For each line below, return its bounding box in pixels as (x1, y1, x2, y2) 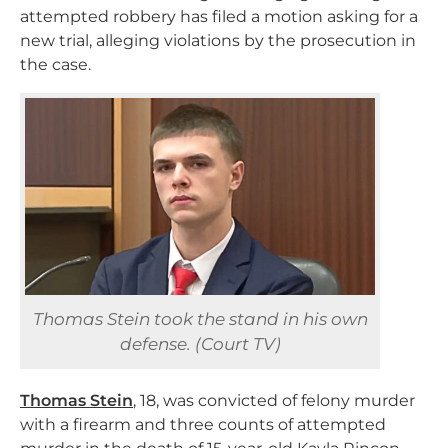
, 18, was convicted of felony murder (133, 391, 415, 411)
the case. (20, 55, 91, 74)
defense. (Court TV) (119, 334, 281, 355)
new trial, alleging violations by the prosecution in (20, 31, 416, 50)
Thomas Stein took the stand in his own (32, 309, 368, 330)
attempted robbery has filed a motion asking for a (20, 7, 418, 26)
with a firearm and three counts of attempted (20, 415, 386, 435)
